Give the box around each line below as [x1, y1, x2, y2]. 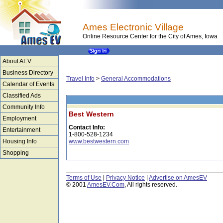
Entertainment [2, 126, 40, 133]
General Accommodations [101, 75, 171, 82]
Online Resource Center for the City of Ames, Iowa [83, 33, 218, 40]
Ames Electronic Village [83, 22, 184, 32]
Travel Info [66, 75, 95, 82]
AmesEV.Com [87, 181, 124, 188]
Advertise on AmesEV [149, 174, 207, 181]
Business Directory [2, 69, 53, 76]
